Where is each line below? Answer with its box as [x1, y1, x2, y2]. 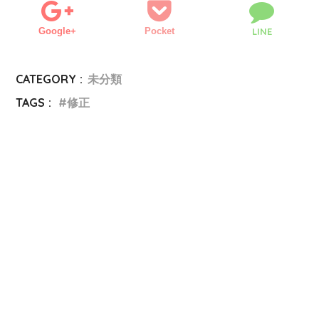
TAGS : [16, 95, 52, 110]
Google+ [38, 25, 76, 36]
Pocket [145, 25, 174, 36]
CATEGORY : [16, 71, 83, 86]
